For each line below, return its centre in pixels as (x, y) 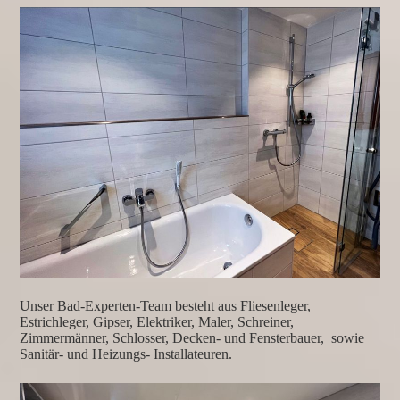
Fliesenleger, (274, 306)
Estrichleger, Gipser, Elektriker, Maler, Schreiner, (157, 322)
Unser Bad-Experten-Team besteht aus (129, 306)
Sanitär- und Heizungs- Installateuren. (128, 354)
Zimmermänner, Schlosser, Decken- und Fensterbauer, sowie (192, 338)
